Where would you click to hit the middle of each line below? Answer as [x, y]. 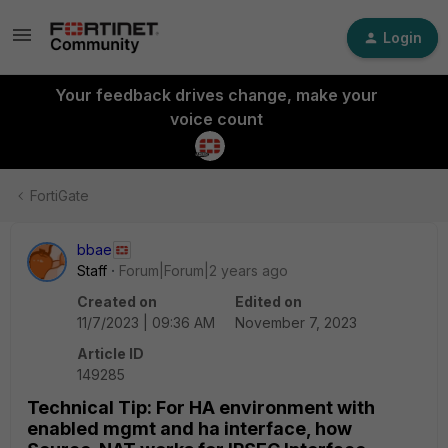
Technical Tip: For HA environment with [201, 407]
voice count [216, 119]
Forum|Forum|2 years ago [203, 270]
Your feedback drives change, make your [216, 95]
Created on [117, 301]
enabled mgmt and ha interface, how [189, 428]
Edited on [268, 301]
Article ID [110, 353]
